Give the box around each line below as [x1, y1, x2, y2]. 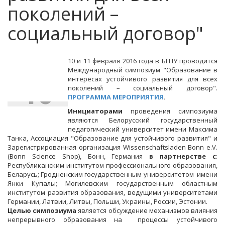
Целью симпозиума [8, 206, 77, 215]
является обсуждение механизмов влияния [76, 206, 218, 215]
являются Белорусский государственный [68, 116, 217, 125]
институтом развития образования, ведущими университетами [8, 188, 217, 197]
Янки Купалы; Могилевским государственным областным [8, 179, 217, 188]
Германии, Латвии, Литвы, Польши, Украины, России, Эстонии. [8, 197, 207, 206]
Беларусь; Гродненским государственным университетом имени [8, 170, 217, 179]
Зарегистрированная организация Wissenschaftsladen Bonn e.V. [8, 143, 217, 152]
